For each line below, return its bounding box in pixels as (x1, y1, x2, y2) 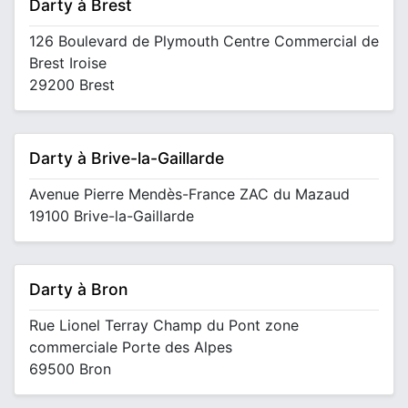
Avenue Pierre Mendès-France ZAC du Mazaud (29, 185, 350, 203)
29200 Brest (29, 76, 115, 94)
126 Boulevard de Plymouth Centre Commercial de (29, 32, 379, 50)
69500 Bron (29, 360, 111, 378)
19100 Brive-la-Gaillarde (29, 207, 194, 225)
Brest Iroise (29, 54, 107, 72)
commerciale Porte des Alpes (29, 338, 232, 356)
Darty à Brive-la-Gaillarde (29, 148, 224, 168)
